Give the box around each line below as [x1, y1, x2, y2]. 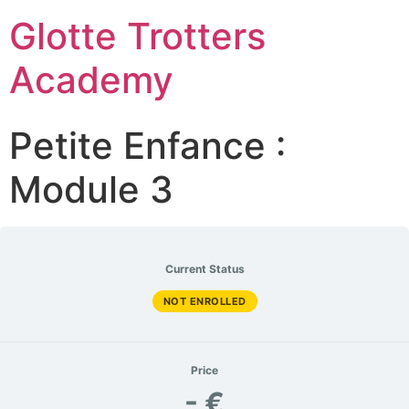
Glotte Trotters [9, 14, 266, 58]
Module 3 [9, 167, 173, 212]
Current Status [164, 262, 245, 276]
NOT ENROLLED [163, 294, 246, 308]
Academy [9, 58, 173, 102]
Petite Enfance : [9, 123, 286, 168]
